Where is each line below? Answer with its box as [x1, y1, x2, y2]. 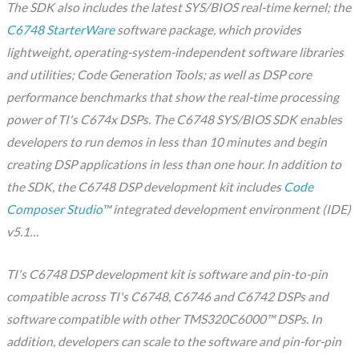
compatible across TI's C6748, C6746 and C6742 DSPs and [6, 288, 329, 304]
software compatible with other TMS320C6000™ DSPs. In [6, 311, 323, 326]
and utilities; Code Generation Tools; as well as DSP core [6, 67, 313, 82]
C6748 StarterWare [6, 22, 115, 37]
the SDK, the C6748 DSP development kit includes [6, 179, 284, 194]
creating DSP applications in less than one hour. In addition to [6, 156, 342, 171]
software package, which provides [115, 22, 302, 37]
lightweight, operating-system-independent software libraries [6, 44, 345, 59]
